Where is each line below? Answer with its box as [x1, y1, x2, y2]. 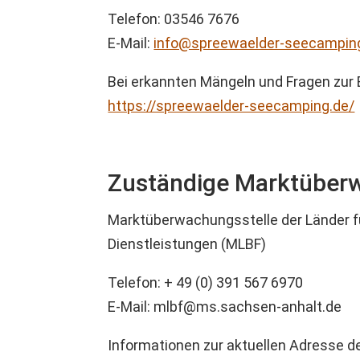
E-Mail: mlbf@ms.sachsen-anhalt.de [108, 298, 342, 316]
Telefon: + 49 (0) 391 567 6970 [108, 274, 304, 292]
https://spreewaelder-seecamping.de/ [108, 97, 355, 115]
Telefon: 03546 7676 [108, 10, 240, 28]
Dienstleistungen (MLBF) [108, 235, 267, 253]
